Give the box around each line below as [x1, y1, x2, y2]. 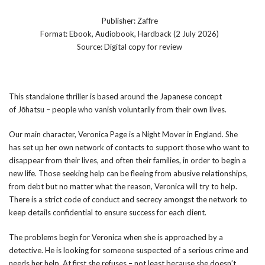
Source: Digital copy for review [77, 42, 182, 51]
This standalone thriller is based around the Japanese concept [9, 92, 222, 101]
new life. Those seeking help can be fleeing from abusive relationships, [9, 169, 248, 178]
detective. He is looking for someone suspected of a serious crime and [9, 245, 248, 255]
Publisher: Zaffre [101, 16, 158, 25]
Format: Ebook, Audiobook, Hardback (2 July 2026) [40, 29, 219, 38]
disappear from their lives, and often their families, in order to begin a [9, 156, 246, 165]
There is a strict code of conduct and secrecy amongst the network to [9, 195, 247, 204]
